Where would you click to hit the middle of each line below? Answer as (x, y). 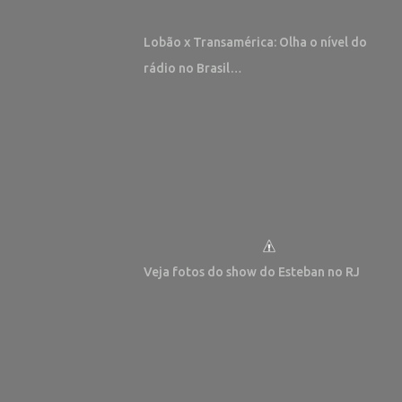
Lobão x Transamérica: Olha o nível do (255, 42)
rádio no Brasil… (193, 68)
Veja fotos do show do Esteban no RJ (252, 272)
